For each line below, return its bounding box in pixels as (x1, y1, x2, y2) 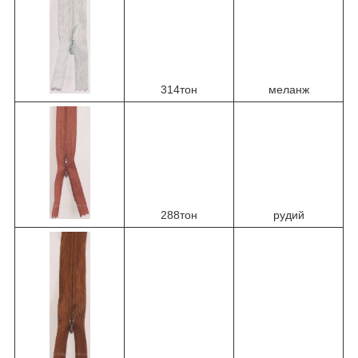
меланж (268, 83, 309, 96)
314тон (161, 83, 197, 96)
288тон (161, 209, 197, 221)
